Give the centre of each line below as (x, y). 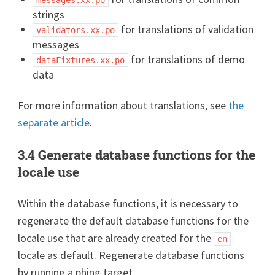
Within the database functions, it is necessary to (128, 203)
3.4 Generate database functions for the (137, 154)
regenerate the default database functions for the (134, 220)
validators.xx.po (76, 30)
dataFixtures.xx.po (81, 60)
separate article (54, 122)
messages (56, 44)
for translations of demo (187, 59)
